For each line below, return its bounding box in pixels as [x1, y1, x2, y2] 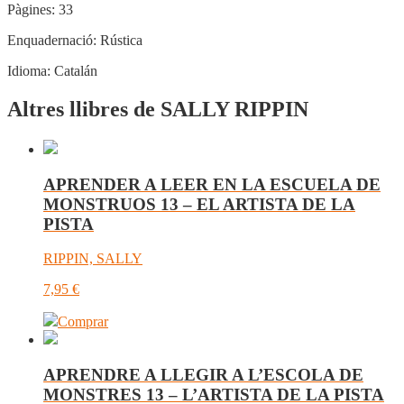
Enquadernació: [7, 32, 96, 49]
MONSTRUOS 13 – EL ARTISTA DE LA [43, 194, 355, 214]
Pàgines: [7, 2, 55, 18]
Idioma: [7, 63, 50, 79]
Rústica [96, 32, 142, 49]
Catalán [50, 63, 97, 79]
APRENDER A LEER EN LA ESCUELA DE [43, 174, 381, 194]
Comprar [58, 314, 108, 330]
